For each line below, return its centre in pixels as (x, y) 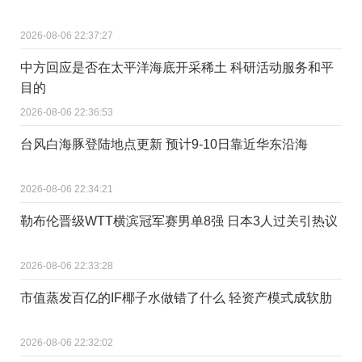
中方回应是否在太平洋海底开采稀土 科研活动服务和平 (177, 67)
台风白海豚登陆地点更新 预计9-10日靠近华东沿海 (164, 144)
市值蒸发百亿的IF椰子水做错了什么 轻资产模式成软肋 (176, 297)
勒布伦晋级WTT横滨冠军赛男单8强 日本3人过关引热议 (179, 221)
